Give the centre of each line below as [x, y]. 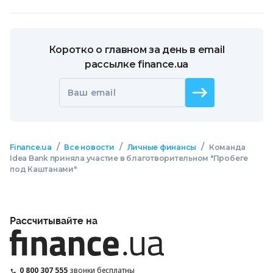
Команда [227, 147]
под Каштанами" [43, 169]
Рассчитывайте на [54, 221]
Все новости [89, 147]
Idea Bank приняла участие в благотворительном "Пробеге [129, 158]
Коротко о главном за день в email [136, 50]
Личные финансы [162, 147]
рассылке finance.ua [136, 64]
